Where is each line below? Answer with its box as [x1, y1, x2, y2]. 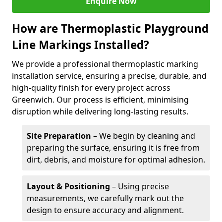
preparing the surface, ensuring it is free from [27, 142, 200, 153]
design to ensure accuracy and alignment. [27, 205, 184, 216]
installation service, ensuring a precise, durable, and [12, 70, 207, 81]
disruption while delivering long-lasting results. [12, 106, 188, 117]
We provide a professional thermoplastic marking [12, 58, 198, 69]
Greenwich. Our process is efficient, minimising [12, 94, 189, 105]
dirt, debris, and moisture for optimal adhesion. [27, 154, 205, 165]
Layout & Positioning [27, 181, 110, 192]
